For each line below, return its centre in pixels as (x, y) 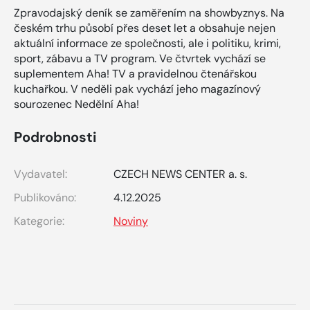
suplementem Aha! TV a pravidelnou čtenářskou (135, 74)
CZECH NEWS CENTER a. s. (180, 174)
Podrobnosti (55, 137)
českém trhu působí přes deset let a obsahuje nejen (145, 28)
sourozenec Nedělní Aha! (76, 104)
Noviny (131, 221)
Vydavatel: (40, 174)
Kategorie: (39, 221)
